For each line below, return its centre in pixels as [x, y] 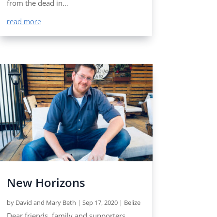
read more [24, 22]
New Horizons [46, 182]
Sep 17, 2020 [100, 202]
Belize [132, 202]
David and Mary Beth [46, 202]
